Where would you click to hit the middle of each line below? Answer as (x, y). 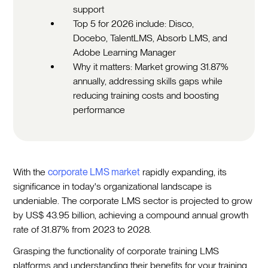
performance (99, 109)
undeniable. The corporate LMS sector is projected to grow (133, 200)
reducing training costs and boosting (146, 95)
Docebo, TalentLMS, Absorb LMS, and (150, 38)
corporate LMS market (94, 172)
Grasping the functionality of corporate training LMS (116, 251)
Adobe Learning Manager (125, 52)
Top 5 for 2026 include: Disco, (134, 23)
